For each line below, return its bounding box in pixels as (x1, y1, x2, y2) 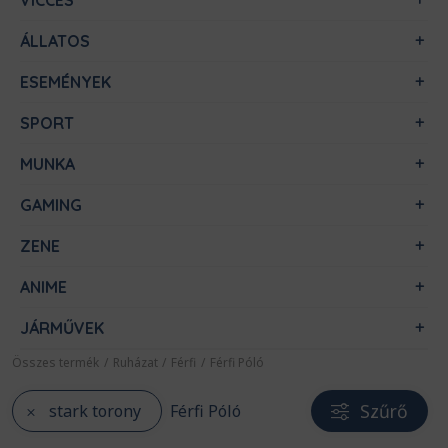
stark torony (49, 399, 141, 422)
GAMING (20, 195, 82, 215)
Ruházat (112, 353, 158, 371)
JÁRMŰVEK (20, 318, 104, 338)
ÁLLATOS (20, 31, 90, 51)
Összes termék (12, 353, 99, 371)
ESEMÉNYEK (20, 72, 111, 92)
